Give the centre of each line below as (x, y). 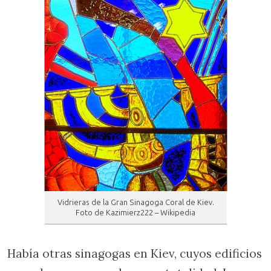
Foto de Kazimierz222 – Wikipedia (135, 213)
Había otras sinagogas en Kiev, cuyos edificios (135, 254)
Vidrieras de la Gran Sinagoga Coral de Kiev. (135, 203)
